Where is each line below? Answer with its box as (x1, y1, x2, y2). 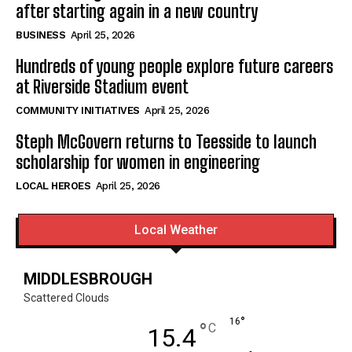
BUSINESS (16, 28, 65, 41)
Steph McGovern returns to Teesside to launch (16, 130, 317, 152)
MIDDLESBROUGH (24, 269, 152, 288)
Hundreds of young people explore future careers (16, 55, 333, 77)
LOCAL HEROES (16, 179, 90, 192)
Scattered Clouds (24, 291, 109, 304)
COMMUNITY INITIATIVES (16, 104, 140, 116)
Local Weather (134, 222, 218, 237)
